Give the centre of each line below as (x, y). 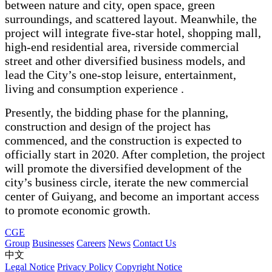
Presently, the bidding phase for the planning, (117, 112)
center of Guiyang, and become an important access (132, 196)
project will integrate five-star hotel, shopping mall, (133, 32)
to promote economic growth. (78, 210)
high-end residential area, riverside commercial (122, 46)
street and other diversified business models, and (125, 60)
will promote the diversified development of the (123, 168)
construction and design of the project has (108, 126)
